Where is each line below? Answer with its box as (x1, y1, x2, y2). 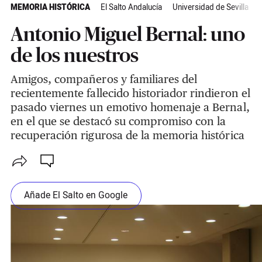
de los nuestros (10, 44, 139, 67)
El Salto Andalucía (100, 2, 162, 14)
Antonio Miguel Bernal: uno (10, 23, 245, 46)
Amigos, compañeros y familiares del (10, 73, 198, 86)
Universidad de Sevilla (172, 2, 249, 14)
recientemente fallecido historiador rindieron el (10, 87, 250, 100)
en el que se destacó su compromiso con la (10, 115, 226, 128)
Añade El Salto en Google (24, 188, 128, 202)
